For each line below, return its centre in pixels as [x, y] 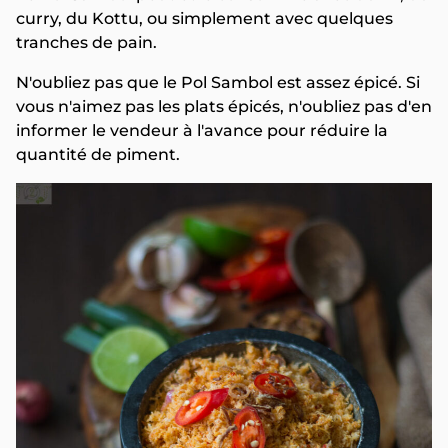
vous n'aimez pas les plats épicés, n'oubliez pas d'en [224, 107]
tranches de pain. [86, 43]
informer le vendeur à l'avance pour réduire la [202, 131]
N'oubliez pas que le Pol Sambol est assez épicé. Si [218, 83]
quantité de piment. [98, 155]
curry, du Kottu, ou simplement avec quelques [204, 19]
